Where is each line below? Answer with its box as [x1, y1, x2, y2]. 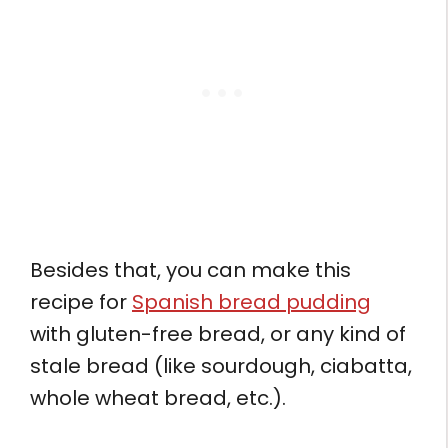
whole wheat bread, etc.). [30, 383, 286, 412]
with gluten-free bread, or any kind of [30, 319, 406, 348]
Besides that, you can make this [30, 255, 351, 284]
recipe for [30, 287, 132, 316]
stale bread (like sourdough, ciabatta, [30, 351, 412, 380]
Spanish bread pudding [132, 287, 371, 316]
